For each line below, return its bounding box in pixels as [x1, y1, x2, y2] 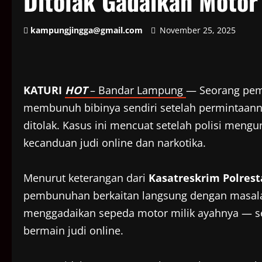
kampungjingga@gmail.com [30, 25, 143, 36]
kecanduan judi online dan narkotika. [23, 136, 206, 150]
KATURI [23, 83, 65, 98]
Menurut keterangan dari [23, 171, 149, 185]
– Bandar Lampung [90, 83, 186, 98]
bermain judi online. [23, 223, 123, 238]
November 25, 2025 [157, 25, 238, 36]
